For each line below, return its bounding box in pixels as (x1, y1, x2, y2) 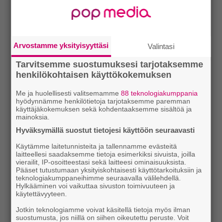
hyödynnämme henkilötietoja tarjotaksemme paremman (16, 97, 191, 105)
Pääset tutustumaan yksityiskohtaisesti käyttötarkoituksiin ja (16, 166, 202, 174)
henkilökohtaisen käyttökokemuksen (16, 69, 172, 80)
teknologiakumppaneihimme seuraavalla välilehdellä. (16, 173, 181, 182)
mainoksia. (16, 112, 50, 121)
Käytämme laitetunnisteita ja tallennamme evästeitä (16, 142, 177, 150)
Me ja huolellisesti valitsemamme (16, 89, 121, 97)
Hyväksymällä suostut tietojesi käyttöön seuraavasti (16, 125, 195, 134)
